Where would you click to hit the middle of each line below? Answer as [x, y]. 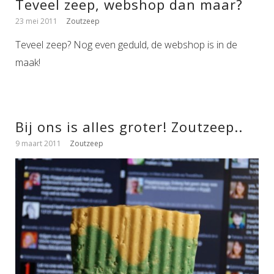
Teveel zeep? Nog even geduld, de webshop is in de [126, 45]
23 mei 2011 [36, 21]
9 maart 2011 [38, 143]
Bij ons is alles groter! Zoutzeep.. [129, 127]
